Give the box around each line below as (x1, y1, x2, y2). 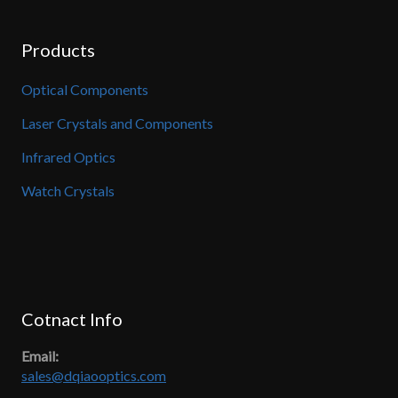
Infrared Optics (21, 148, 115, 166)
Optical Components (21, 80, 148, 98)
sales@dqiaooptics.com (21, 366, 166, 384)
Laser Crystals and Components (21, 114, 213, 131)
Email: (21, 346, 59, 364)
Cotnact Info (21, 307, 123, 330)
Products (21, 39, 95, 61)
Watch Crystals (21, 182, 115, 200)
